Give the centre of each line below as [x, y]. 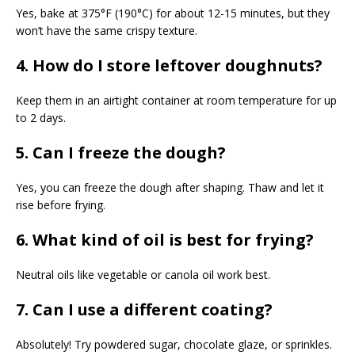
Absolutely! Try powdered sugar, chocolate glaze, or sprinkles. [174, 345]
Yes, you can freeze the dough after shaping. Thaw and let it [170, 188]
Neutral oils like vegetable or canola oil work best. [143, 275]
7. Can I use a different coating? [144, 310]
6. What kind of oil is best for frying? [165, 240]
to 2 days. [41, 118]
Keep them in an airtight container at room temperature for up [176, 101]
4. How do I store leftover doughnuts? [169, 66]
